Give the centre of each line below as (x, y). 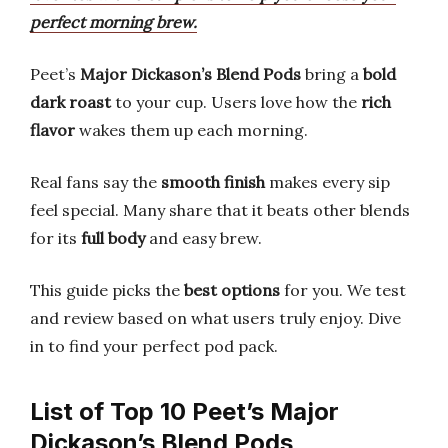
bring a (332, 74)
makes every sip (327, 182)
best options (232, 290)
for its (55, 238)
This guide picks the (107, 290)
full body (113, 238)
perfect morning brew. (113, 22)
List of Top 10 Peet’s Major (184, 411)
